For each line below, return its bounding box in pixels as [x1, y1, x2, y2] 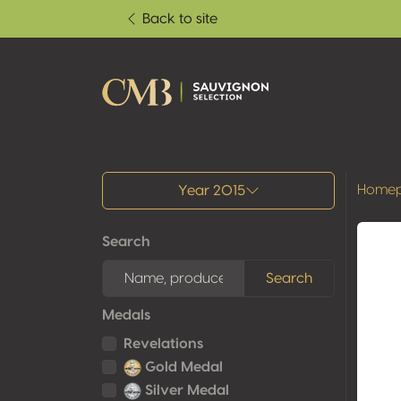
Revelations [124, 337, 203, 351]
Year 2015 [177, 183, 245, 198]
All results [101, 145, 254, 190]
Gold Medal [141, 360, 223, 374]
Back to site [142, 12, 218, 26]
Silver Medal [141, 383, 230, 397]
